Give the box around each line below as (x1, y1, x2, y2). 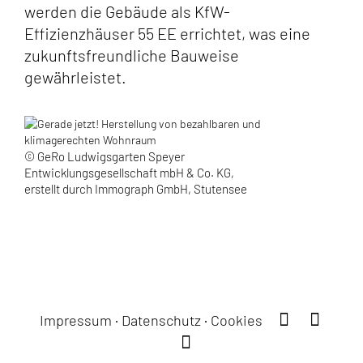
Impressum (39, 311, 112, 329)
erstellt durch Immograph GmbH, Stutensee (24, 181, 247, 196)
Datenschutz (121, 311, 201, 329)
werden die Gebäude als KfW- (24, 2, 230, 21)
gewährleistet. (24, 67, 126, 87)
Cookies (210, 311, 263, 329)
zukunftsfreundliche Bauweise (24, 45, 239, 65)
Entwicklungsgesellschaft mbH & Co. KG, (24, 165, 234, 180)
